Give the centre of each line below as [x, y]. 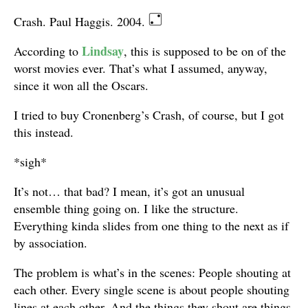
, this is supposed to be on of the [205, 51]
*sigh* [30, 161]
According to [48, 51]
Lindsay [103, 51]
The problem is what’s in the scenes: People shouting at [152, 272]
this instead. [44, 132]
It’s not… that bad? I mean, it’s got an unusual [129, 191]
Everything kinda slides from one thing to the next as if [151, 225]
